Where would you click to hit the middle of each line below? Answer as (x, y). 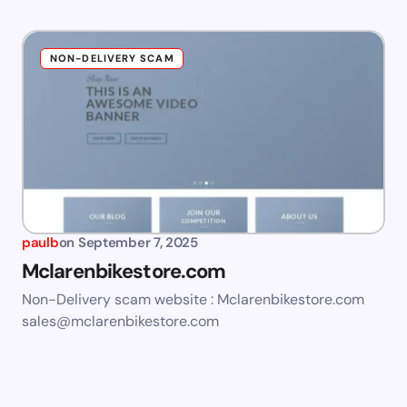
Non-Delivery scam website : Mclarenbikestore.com (193, 300)
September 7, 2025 (138, 243)
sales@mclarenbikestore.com (120, 322)
